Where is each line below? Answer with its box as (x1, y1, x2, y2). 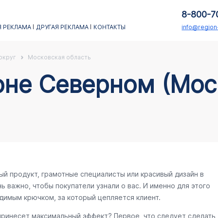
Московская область (27, 54, 91, 61)
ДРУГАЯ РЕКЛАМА (36, 23, 89, 31)
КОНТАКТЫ (93, 23, 126, 31)
